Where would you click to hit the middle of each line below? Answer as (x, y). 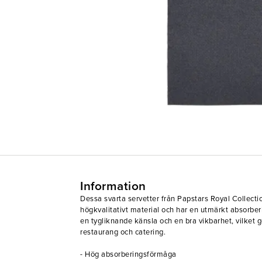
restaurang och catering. (123, 232)
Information (113, 186)
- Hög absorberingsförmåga (128, 254)
